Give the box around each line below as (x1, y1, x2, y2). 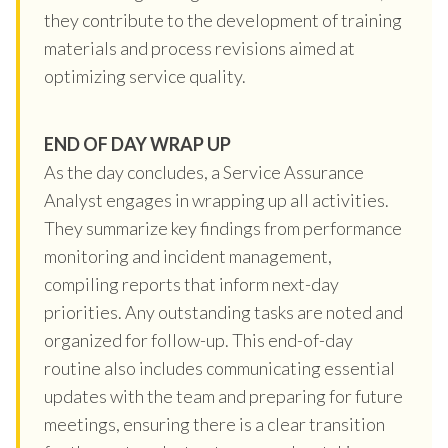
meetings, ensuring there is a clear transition (44, 412, 385, 435)
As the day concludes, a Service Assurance (44, 160, 364, 183)
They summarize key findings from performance (44, 216, 402, 239)
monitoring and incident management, (44, 244, 332, 267)
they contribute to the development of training (44, 8, 402, 31)
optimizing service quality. (44, 64, 246, 87)
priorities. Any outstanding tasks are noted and (44, 300, 403, 323)
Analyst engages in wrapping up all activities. (44, 188, 389, 211)
